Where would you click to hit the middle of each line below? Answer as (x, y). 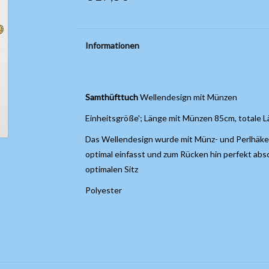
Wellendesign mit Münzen (188, 97)
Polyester (103, 190)
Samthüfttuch (112, 97)
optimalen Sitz (111, 169)
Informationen (112, 45)
